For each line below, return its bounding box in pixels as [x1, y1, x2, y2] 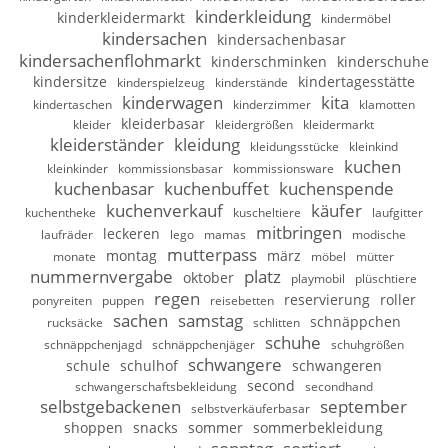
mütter [356, 249, 395, 265]
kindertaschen [32, 97, 112, 113]
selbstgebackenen [40, 395, 182, 419]
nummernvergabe [30, 265, 174, 289]
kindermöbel [320, 11, 391, 27]
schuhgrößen [330, 337, 404, 353]
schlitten [252, 315, 300, 331]
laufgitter [371, 205, 423, 221]
